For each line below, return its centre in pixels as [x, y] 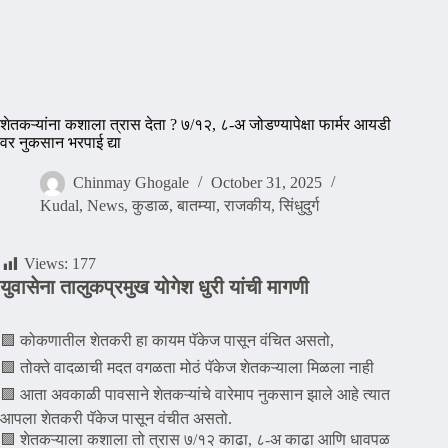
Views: [46, 264]
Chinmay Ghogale [131, 183]
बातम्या [196, 206]
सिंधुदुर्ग [299, 206]
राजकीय [247, 206]
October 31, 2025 [266, 183]
